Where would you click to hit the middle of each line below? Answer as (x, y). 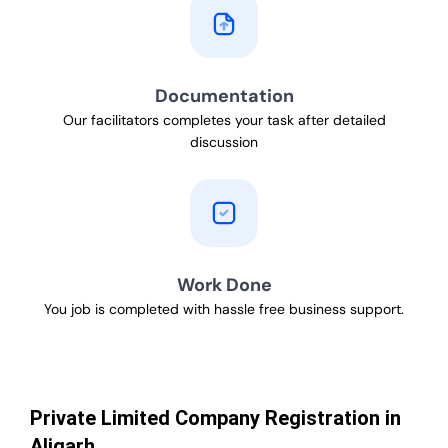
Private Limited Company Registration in (215, 418)
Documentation (224, 96)
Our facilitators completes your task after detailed (224, 120)
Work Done (224, 285)
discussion (224, 142)
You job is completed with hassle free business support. (224, 309)
